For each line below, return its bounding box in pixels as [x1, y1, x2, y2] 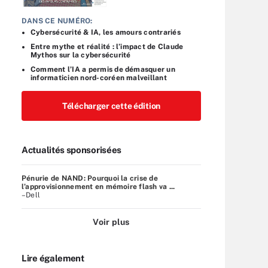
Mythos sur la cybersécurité [31, 50, 131, 59]
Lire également [22, 252, 84, 263]
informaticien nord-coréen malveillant [31, 73, 167, 82]
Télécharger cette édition [62, 100, 160, 111]
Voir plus [93, 217, 130, 227]
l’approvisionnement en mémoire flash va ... [22, 182, 175, 191]
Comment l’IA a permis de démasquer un [31, 65, 175, 74]
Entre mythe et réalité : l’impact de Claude [31, 42, 184, 51]
